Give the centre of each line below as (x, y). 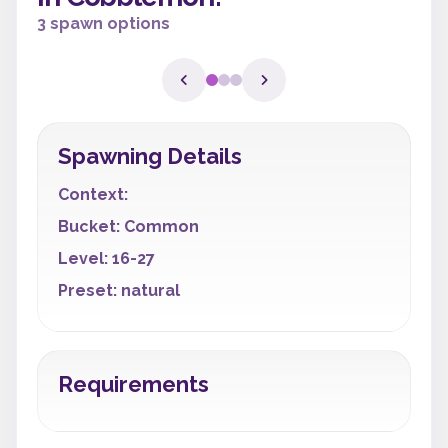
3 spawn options (103, 23)
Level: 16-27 (106, 258)
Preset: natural (119, 290)
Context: (93, 194)
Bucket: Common (128, 226)
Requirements (133, 384)
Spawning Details (150, 156)
